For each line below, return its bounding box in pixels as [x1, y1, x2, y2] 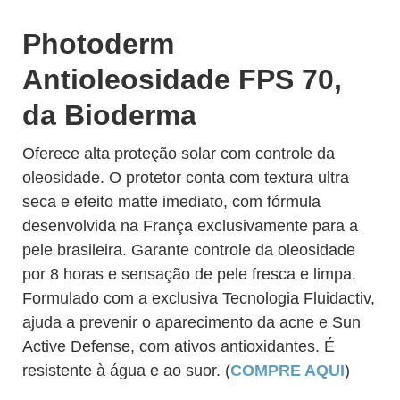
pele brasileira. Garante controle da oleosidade [22, 241, 355, 259]
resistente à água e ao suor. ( [22, 362, 230, 379]
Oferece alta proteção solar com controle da [22, 145, 335, 162]
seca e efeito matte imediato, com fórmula [22, 193, 321, 211]
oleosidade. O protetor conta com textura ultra [22, 169, 349, 187]
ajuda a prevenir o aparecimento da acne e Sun [22, 313, 361, 331]
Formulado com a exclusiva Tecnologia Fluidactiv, [22, 289, 375, 307]
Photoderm [22, 28, 174, 60]
